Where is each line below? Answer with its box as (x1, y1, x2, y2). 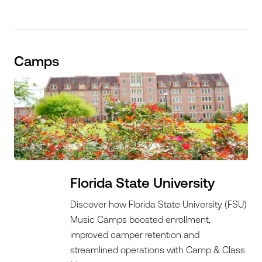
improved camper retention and (70, 229, 200, 240)
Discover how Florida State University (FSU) (70, 199, 247, 209)
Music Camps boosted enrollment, (70, 214, 211, 225)
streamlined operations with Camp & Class (70, 244, 246, 255)
